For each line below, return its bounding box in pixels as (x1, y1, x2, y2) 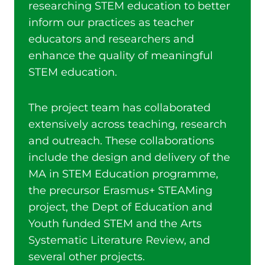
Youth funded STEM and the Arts (28, 217, 202, 230)
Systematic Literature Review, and (28, 234, 210, 247)
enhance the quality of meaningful (28, 49, 213, 62)
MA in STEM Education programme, (28, 167, 218, 180)
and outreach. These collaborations (28, 134, 214, 147)
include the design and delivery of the (28, 151, 230, 164)
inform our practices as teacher (28, 16, 194, 29)
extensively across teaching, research (28, 118, 227, 131)
